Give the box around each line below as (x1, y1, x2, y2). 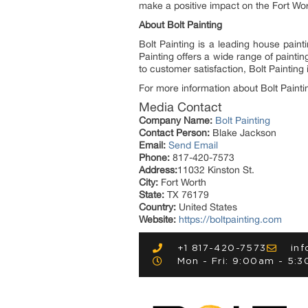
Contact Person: (139, 127, 210, 138)
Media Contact (139, 100, 222, 114)
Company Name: (139, 115, 212, 126)
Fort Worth (158, 177, 206, 188)
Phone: (139, 152, 170, 163)
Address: (139, 164, 177, 175)
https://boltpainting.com (179, 214, 282, 225)
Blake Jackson (210, 127, 276, 138)
